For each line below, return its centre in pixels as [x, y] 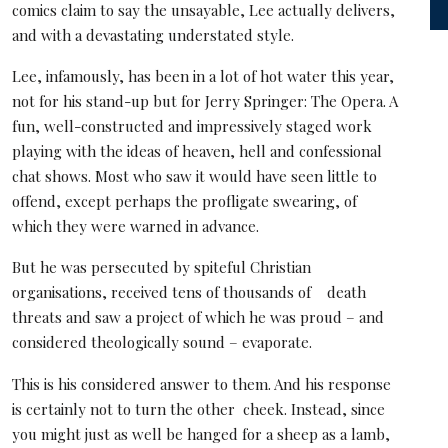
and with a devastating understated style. [153, 34]
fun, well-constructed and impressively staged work [192, 126]
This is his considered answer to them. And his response [202, 383]
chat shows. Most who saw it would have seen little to [195, 176]
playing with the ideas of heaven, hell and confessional [197, 151]
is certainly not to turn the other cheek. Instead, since [199, 408]
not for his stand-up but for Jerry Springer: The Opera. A [205, 101]
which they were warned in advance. [136, 226]
